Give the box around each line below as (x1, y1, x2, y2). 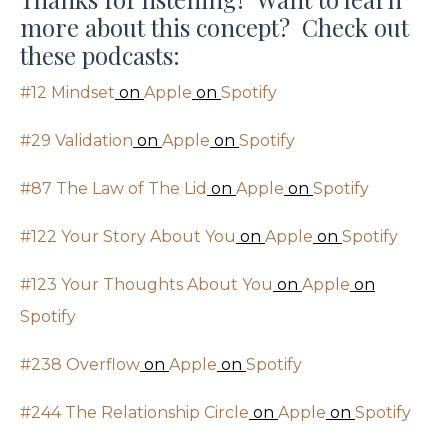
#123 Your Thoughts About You (20, 274, 273, 294)
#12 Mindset (20, 82, 115, 102)
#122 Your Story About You (20, 226, 236, 246)
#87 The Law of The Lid (20, 178, 207, 198)
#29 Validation (20, 130, 133, 150)
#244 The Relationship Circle (20, 402, 249, 422)
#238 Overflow (20, 354, 140, 374)
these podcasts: (20, 38, 180, 71)
